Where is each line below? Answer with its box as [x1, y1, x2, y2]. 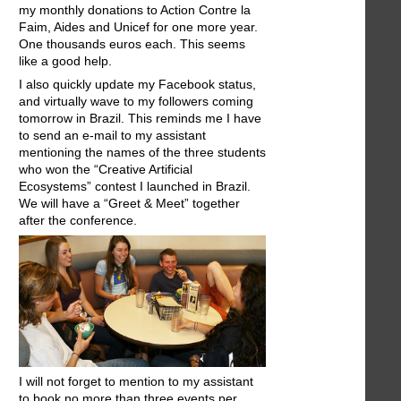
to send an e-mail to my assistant [19, 127, 206, 142]
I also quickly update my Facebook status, [19, 76, 256, 91]
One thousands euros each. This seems [19, 36, 245, 51]
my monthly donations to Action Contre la [19, 2, 251, 17]
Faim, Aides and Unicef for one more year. [19, 19, 258, 34]
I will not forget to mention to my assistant [19, 374, 253, 389]
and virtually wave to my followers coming [19, 93, 253, 108]
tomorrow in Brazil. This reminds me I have [19, 110, 261, 125]
